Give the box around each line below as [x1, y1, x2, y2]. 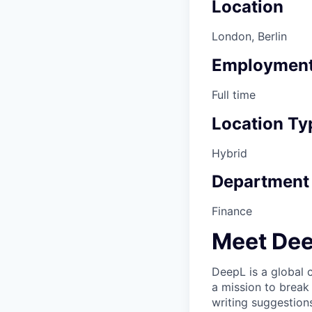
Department [212, 171, 309, 192]
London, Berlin [212, 29, 287, 43]
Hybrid [212, 146, 247, 160]
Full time [212, 87, 256, 102]
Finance [212, 204, 252, 219]
